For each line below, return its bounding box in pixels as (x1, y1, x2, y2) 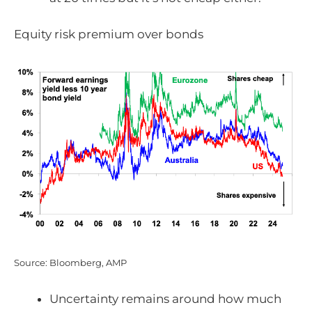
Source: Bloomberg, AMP (14, 257, 127, 268)
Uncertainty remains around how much (49, 292, 281, 306)
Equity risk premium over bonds (14, 26, 203, 41)
